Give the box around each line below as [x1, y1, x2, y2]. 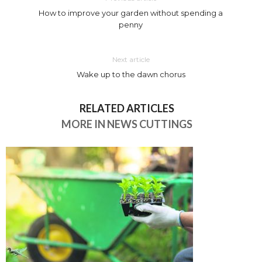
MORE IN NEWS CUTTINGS [61, 118, 192, 130]
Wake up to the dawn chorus [76, 70, 185, 79]
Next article [112, 55, 150, 64]
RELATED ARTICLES [79, 102, 174, 115]
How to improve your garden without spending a [39, 8, 223, 18]
